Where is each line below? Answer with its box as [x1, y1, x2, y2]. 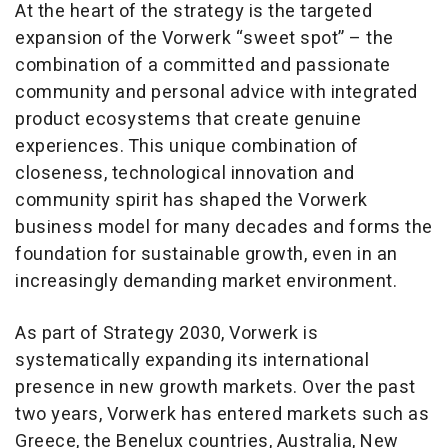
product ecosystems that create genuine [15, 106, 361, 134]
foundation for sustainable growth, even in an [15, 241, 398, 269]
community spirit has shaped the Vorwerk [15, 187, 368, 215]
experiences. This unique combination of [15, 133, 359, 161]
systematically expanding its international [15, 347, 369, 375]
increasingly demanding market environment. [15, 268, 397, 296]
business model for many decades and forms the [15, 214, 433, 242]
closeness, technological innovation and [15, 160, 355, 188]
